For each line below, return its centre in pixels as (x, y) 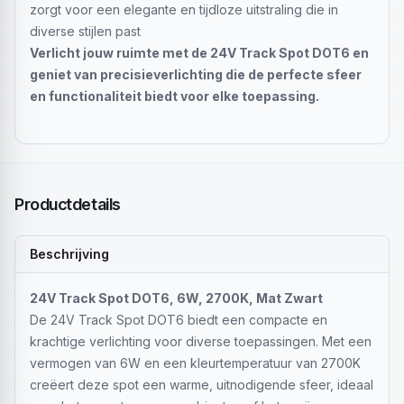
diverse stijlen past (85, 31)
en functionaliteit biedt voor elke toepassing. (174, 96)
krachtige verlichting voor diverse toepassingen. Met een (201, 341)
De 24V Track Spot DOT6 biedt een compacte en (179, 320)
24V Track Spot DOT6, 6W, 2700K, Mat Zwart (176, 298)
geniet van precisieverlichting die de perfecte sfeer (196, 74)
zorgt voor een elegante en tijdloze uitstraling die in (184, 9)
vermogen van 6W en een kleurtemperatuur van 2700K (195, 363)
